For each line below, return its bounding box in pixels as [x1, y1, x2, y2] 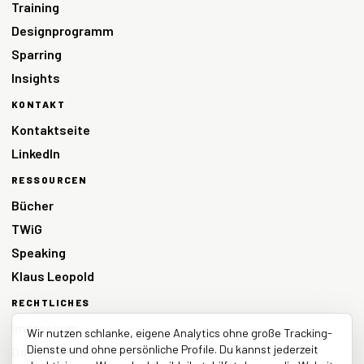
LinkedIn [11, 145, 60, 162]
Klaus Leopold [11, 268, 94, 284]
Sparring [11, 46, 62, 63]
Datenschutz [11, 344, 89, 360]
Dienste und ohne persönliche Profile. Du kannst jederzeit [27, 342, 318, 356]
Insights [11, 70, 60, 86]
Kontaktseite [11, 122, 90, 138]
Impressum [11, 320, 79, 336]
